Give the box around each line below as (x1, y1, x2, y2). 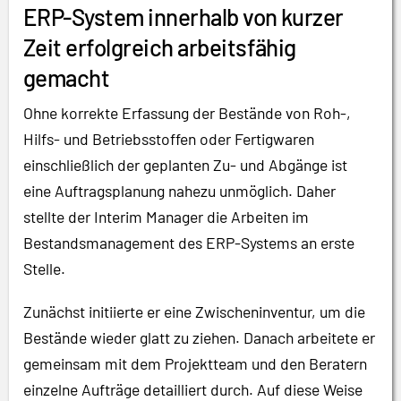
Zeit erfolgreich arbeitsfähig (23, 33, 296, 62)
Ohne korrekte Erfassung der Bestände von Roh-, (23, 103, 351, 124)
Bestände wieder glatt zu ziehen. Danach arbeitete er (23, 328, 375, 348)
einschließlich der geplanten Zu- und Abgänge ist (23, 155, 347, 175)
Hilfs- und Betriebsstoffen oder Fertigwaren (23, 129, 314, 149)
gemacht (23, 64, 110, 92)
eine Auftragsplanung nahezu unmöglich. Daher (23, 181, 336, 201)
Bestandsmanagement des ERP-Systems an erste (23, 233, 354, 253)
